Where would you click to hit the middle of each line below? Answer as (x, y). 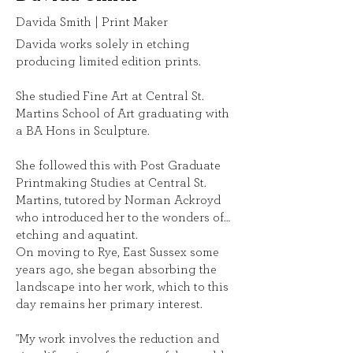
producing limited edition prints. (108, 61)
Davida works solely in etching (103, 44)
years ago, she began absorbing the (116, 269)
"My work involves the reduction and (117, 339)
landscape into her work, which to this (122, 287)
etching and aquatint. (77, 235)
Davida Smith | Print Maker (92, 22)
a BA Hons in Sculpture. (83, 131)
